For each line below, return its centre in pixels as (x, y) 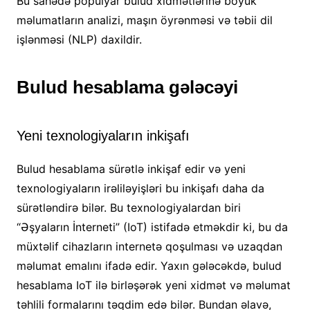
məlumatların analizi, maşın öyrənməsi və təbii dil (144, 20)
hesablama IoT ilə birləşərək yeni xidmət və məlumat (153, 285)
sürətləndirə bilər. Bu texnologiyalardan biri (128, 208)
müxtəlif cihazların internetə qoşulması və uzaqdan (149, 247)
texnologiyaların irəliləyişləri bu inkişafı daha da (140, 189)
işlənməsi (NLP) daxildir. (79, 40)
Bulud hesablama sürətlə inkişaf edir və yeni (131, 169)
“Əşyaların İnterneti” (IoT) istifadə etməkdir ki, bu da (152, 227)
